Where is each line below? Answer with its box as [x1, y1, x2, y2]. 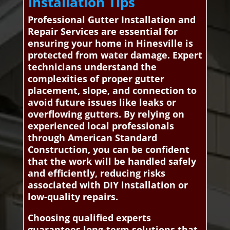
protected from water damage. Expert [27, 48, 202, 61]
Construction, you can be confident [27, 143, 189, 156]
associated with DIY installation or [27, 178, 188, 191]
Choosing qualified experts [27, 211, 151, 224]
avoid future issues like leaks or [27, 95, 176, 108]
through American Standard [27, 131, 157, 144]
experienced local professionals [27, 119, 174, 132]
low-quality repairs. [27, 190, 118, 203]
